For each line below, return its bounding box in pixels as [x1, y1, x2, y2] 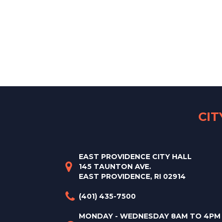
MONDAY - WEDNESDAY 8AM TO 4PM [78, 212, 221, 221]
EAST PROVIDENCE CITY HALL [78, 152, 192, 162]
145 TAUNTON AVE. [78, 162, 151, 171]
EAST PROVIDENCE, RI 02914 [78, 172, 186, 181]
